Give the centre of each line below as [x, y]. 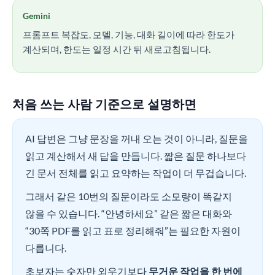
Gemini [37, 16]
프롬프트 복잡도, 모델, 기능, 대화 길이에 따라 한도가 [129, 34]
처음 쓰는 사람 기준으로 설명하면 [104, 104]
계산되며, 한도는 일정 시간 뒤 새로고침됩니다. [117, 49]
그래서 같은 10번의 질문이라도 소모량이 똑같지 [129, 196]
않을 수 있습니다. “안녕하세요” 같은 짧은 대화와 [129, 213]
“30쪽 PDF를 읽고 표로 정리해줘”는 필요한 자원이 [133, 230]
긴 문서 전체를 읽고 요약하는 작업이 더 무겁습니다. [136, 173]
